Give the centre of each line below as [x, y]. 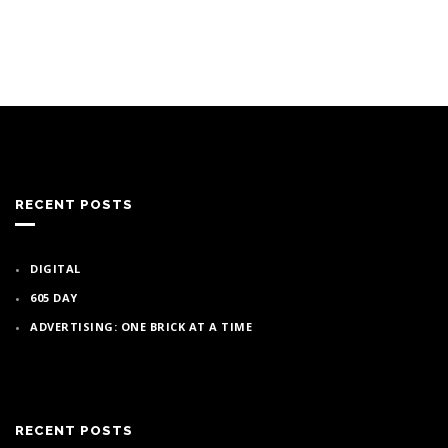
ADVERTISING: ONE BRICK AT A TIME [141, 326]
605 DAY [54, 297]
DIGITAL [55, 268]
